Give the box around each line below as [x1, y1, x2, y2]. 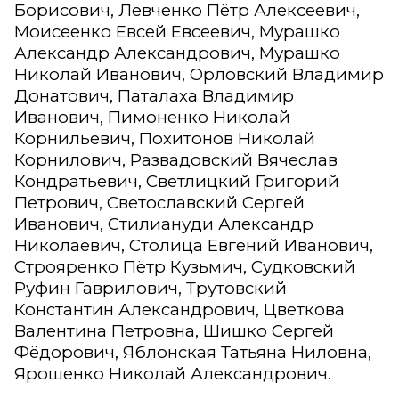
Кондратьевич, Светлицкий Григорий [14, 171, 339, 192]
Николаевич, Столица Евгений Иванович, [14, 235, 373, 256]
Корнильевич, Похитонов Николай [14, 128, 315, 150]
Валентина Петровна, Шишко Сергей [14, 321, 334, 342]
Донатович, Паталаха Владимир [14, 85, 294, 107]
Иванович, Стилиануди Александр [14, 214, 313, 235]
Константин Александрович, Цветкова [14, 299, 345, 321]
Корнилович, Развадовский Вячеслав [14, 150, 338, 171]
